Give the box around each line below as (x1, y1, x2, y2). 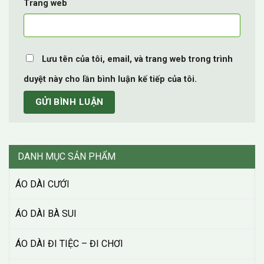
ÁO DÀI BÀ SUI (15, 208, 77, 220)
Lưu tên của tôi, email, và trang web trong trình (42, 54, 233, 64)
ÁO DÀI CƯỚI (15, 178, 70, 190)
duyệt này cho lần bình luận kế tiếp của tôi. (24, 74, 197, 84)
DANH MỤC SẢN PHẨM (18, 151, 115, 163)
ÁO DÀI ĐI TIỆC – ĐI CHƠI (15, 238, 123, 250)
